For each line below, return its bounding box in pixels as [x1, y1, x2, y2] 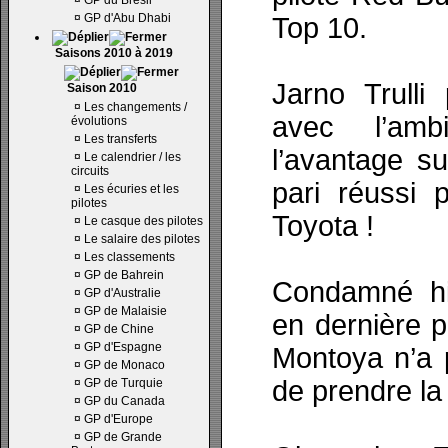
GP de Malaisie [84, 304, 167, 318]
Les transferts [84, 132, 157, 146]
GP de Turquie [84, 376, 163, 390]
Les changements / [84, 100, 187, 114]
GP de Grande [84, 430, 162, 444]
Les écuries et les [84, 182, 179, 196]
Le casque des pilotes [84, 214, 203, 228]
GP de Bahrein [84, 268, 164, 282]
